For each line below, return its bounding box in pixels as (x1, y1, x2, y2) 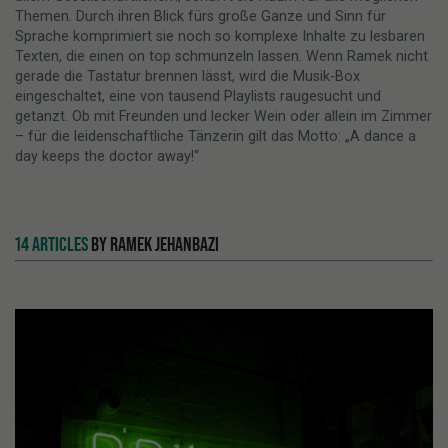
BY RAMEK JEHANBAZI (88, 232, 219, 255)
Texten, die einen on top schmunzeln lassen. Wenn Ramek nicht (15, 47, 428, 65)
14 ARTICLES (15, 232, 88, 255)
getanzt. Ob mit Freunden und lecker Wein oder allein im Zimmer (15, 107, 432, 125)
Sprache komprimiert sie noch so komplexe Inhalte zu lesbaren (15, 27, 425, 45)
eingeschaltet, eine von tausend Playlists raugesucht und (15, 87, 381, 105)
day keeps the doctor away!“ (15, 147, 199, 165)
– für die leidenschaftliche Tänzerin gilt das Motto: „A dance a (15, 127, 416, 145)
